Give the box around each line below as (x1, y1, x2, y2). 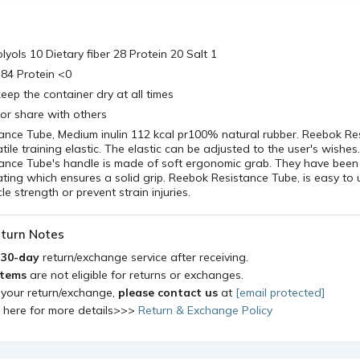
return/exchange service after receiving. (43, 250, 248, 264)
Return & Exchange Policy (138, 303, 272, 317)
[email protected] (235, 285, 325, 300)
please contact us (118, 285, 218, 300)
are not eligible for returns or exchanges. (27, 268, 243, 282)
